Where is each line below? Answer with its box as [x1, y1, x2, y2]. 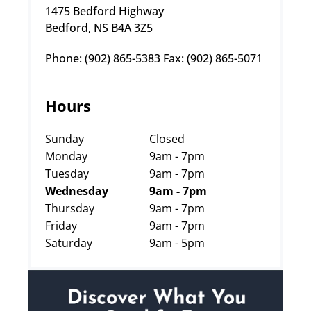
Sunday [45, 131, 84, 146]
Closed [149, 131, 185, 146]
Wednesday [45, 183, 108, 199]
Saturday [45, 235, 92, 251]
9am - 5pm [149, 235, 205, 251]
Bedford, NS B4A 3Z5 [45, 20, 153, 35]
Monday [45, 149, 87, 164]
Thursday [45, 201, 94, 216]
